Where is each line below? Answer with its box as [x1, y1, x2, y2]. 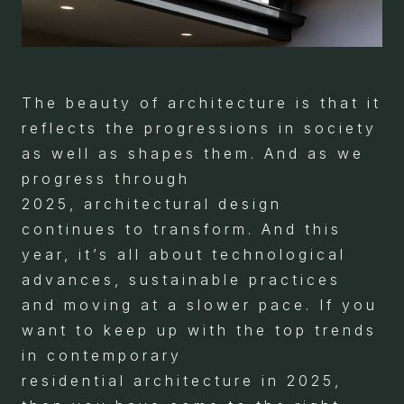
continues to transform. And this [22, 220, 342, 238]
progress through [22, 170, 190, 188]
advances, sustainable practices [22, 271, 341, 289]
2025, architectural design [22, 195, 282, 213]
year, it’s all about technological [22, 245, 346, 263]
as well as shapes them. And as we [22, 144, 364, 162]
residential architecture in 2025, [22, 372, 342, 390]
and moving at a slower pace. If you [22, 296, 378, 314]
